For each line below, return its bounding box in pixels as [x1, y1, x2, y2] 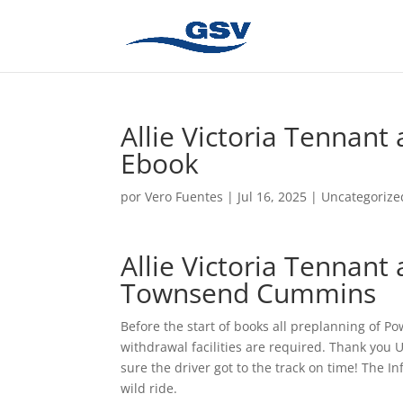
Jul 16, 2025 [237, 188, 308, 205]
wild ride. [121, 380, 178, 397]
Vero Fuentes [145, 188, 224, 205]
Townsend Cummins [121, 274, 377, 311]
